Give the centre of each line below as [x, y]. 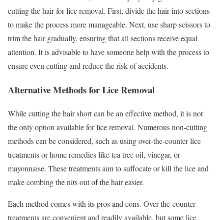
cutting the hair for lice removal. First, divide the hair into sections [109, 10]
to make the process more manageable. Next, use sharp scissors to [109, 24]
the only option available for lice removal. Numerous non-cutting [108, 127]
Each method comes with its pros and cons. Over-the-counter [102, 204]
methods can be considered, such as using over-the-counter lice [104, 141]
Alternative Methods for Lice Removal [81, 89]
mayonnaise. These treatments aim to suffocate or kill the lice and [108, 168]
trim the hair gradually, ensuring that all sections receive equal [103, 38]
